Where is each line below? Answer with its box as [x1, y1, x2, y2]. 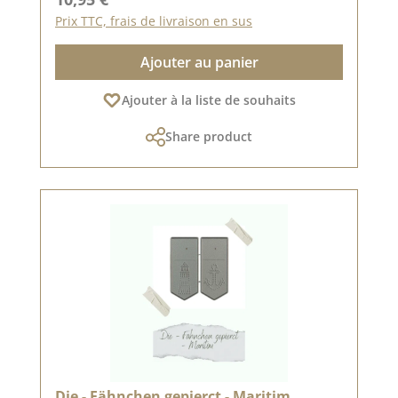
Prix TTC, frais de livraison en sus [55, 12, 252, 29]
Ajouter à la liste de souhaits [122, 91, 296, 108]
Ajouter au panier [139, 52, 259, 72]
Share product [165, 127, 252, 145]
